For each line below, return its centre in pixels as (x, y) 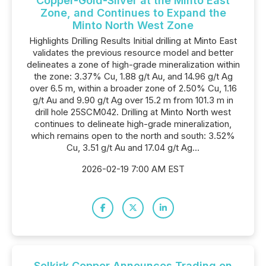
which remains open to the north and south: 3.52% (133, 136)
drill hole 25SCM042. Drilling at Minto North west (133, 112)
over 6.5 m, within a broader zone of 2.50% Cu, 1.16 (133, 88)
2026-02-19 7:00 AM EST (133, 169)
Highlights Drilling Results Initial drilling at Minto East (133, 41)
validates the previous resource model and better (133, 53)
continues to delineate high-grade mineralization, (133, 124)
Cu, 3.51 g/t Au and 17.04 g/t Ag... (133, 148)
